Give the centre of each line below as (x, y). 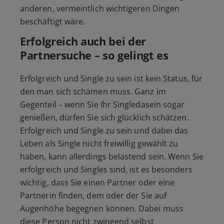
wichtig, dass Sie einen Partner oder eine (97, 183)
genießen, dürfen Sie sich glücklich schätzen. (104, 118)
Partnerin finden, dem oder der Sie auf (93, 196)
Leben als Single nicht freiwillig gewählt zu (99, 144)
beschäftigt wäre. (53, 22)
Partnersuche (56, 55)
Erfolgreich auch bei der (83, 41)
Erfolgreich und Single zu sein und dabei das (104, 131)
